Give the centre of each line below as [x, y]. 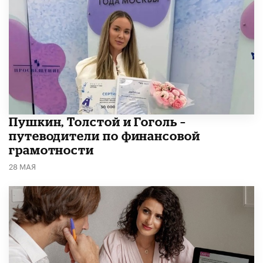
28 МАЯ [22, 166]
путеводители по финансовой [104, 136]
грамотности [52, 150]
